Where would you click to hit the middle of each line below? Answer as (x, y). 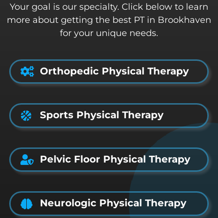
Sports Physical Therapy (102, 115)
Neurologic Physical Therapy (113, 203)
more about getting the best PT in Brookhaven (109, 20)
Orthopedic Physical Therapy (115, 71)
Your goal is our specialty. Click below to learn (109, 7)
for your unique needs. (109, 33)
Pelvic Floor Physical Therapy (115, 159)
